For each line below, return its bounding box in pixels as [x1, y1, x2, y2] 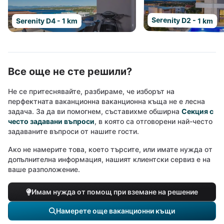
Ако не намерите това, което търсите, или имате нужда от [8, 145, 212, 153]
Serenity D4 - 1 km [16, 16, 77, 25]
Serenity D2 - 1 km [151, 15, 213, 25]
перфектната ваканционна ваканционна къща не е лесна [8, 97, 205, 105]
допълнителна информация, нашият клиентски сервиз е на [8, 155, 210, 163]
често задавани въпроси [8, 117, 94, 125]
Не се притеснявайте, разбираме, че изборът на [8, 87, 174, 95]
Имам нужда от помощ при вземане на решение [31, 187, 198, 196]
